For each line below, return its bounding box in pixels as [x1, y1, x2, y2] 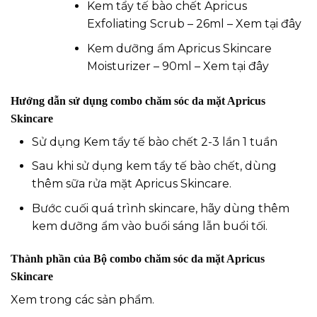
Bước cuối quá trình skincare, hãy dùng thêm [32, 202, 289, 216]
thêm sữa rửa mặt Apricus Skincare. [32, 177, 231, 191]
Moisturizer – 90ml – [87, 59, 203, 73]
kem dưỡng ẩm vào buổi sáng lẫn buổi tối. [32, 219, 267, 234]
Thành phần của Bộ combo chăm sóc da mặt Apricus [11, 252, 265, 265]
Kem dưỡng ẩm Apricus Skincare [87, 41, 272, 55]
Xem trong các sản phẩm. [11, 292, 154, 306]
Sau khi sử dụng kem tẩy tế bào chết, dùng [32, 159, 277, 173]
